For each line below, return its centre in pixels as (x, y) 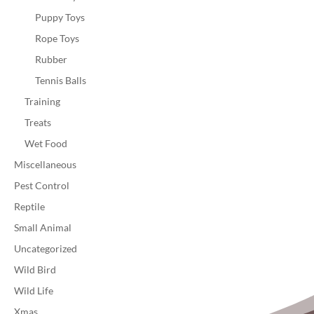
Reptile (29, 207)
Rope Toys (57, 39)
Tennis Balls (60, 81)
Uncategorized (45, 249)
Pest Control (41, 186)
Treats (37, 123)
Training (42, 102)
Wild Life (33, 291)
